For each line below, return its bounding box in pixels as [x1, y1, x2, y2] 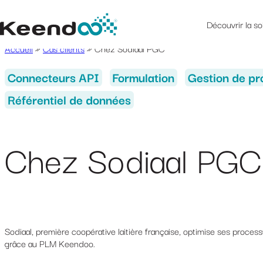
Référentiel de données [7, 90, 131, 109]
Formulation [112, 68, 175, 86]
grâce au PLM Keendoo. [5, 236, 95, 251]
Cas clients [43, 41, 85, 55]
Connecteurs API [7, 68, 99, 86]
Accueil [5, 41, 33, 55]
